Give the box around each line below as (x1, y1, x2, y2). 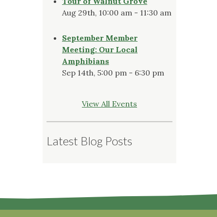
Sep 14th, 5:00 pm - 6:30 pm (62, 67, 164, 77)
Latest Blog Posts (46, 133, 132, 148)
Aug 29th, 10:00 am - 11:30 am (62, 7, 171, 17)
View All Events (82, 98, 137, 108)
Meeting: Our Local (62, 44, 138, 54)
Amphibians (62, 56, 109, 66)
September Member (62, 32, 138, 43)
